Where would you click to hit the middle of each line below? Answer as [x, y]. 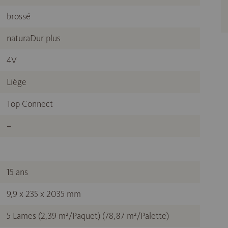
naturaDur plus [34, 38]
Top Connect [30, 104]
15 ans [17, 172]
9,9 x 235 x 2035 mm [44, 194]
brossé [19, 16]
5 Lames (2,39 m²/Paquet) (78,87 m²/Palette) [88, 216]
